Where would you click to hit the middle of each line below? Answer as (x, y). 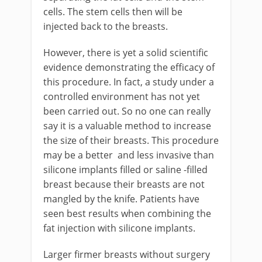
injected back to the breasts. (106, 26)
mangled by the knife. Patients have (121, 199)
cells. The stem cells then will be (113, 12)
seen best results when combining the (127, 213)
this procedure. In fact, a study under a (129, 82)
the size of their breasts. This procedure (131, 140)
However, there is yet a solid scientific (126, 53)
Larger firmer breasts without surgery (127, 254)
